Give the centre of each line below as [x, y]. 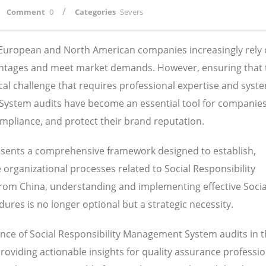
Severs [132, 12]
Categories [95, 12]
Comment [26, 12]
